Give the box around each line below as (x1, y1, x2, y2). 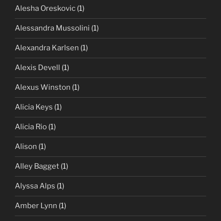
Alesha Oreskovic (15, 4, 75, 13)
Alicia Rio (15, 122, 47, 132)
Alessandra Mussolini (15, 24, 90, 33)
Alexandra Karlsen (15, 43, 79, 53)
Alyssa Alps (15, 182, 55, 191)
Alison (15, 142, 37, 151)
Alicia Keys (15, 103, 53, 112)
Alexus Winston (15, 83, 71, 92)
